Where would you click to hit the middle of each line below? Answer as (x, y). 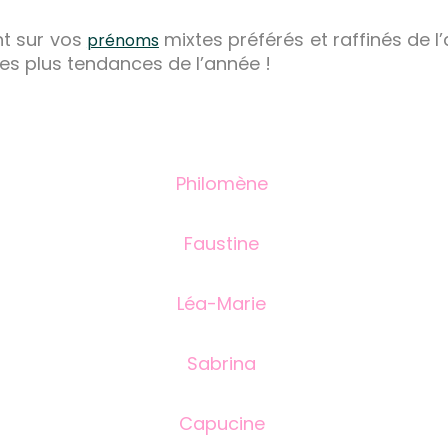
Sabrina (224, 364)
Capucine (224, 424)
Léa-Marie (224, 304)
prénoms (122, 41)
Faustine (224, 244)
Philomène (224, 184)
